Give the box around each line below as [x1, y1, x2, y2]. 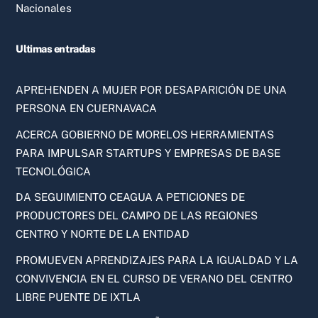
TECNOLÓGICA [16, 165, 92, 177]
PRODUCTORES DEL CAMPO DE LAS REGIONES [16, 209, 258, 222]
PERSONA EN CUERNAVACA [16, 102, 158, 114]
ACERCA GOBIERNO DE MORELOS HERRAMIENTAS [16, 128, 275, 141]
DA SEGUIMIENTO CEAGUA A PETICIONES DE [16, 191, 246, 204]
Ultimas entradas [16, 43, 96, 55]
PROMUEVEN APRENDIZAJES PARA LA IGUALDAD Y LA [16, 253, 299, 266]
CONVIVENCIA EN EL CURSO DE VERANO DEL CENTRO [16, 272, 293, 285]
